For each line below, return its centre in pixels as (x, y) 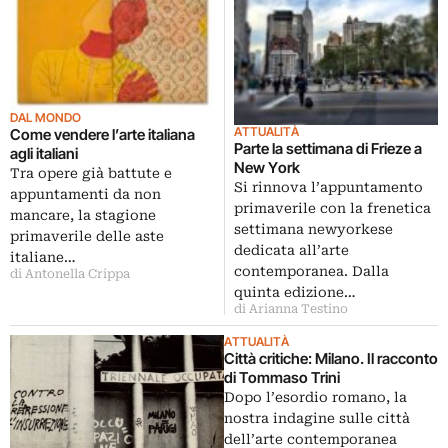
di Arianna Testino (291, 309)
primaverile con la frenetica (332, 208)
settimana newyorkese (313, 229)
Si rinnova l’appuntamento (328, 187)
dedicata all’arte (291, 250)
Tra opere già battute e (91, 173)
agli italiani (44, 154)
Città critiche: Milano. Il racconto (331, 358)
